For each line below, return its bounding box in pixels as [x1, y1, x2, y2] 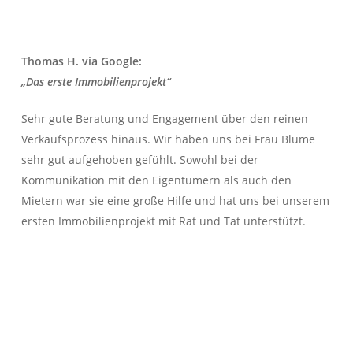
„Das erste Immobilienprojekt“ [21, 73, 171, 89]
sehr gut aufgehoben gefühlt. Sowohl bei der [21, 151, 259, 167]
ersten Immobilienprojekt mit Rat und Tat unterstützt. [21, 213, 307, 229]
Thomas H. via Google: [21, 53, 143, 69]
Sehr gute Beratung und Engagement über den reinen [21, 110, 309, 126]
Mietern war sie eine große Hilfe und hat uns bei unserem [21, 192, 330, 208]
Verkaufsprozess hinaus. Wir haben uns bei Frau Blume [21, 131, 316, 147]
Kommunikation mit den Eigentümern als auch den [21, 172, 292, 188]
